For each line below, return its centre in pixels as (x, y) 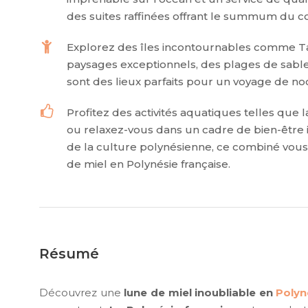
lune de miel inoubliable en (200, 293)
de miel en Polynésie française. (148, 164)
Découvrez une (82, 293)
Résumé (69, 254)
